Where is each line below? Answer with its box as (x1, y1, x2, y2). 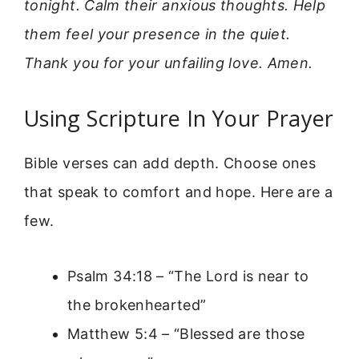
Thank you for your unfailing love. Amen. (24, 54, 313, 71)
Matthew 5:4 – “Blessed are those (67, 325, 305, 342)
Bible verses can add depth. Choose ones (24, 155, 317, 172)
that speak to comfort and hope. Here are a (24, 184, 333, 201)
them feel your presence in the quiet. (24, 25, 291, 42)
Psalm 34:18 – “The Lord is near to (67, 267, 309, 284)
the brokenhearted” (67, 296, 207, 313)
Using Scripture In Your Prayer (24, 103, 334, 134)
